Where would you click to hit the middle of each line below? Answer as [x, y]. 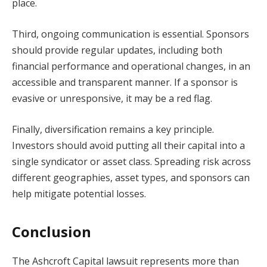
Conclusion [52, 232]
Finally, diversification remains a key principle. [113, 129]
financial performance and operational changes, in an [131, 66]
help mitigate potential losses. [79, 193]
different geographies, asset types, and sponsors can [131, 177]
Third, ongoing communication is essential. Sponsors [131, 34]
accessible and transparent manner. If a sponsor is [125, 83]
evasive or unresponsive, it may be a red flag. [112, 99]
